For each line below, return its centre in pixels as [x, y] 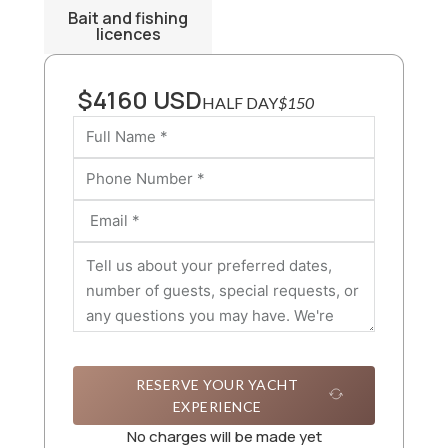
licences [128, 34]
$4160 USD [139, 100]
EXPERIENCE [217, 406]
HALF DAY [240, 103]
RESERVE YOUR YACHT [217, 384]
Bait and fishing [128, 18]
